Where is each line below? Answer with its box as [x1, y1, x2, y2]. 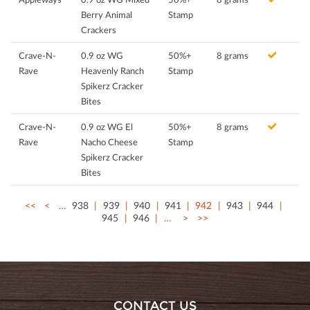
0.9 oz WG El [81, 121, 133, 133]
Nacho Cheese [81, 136, 138, 148]
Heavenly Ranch [81, 65, 144, 77]
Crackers [81, 24, 116, 36]
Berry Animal [81, 9, 132, 21]
